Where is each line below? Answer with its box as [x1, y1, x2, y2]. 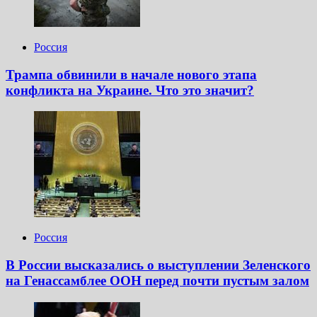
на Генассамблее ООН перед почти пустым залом [6, 273, 309, 289]
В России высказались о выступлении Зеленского [6, 258, 311, 273]
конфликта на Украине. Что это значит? [6, 82, 254, 98]
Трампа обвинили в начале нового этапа [6, 67, 257, 82]
